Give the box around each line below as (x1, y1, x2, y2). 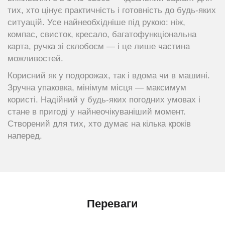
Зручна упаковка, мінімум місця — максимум (8, 83, 186, 92)
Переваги (87, 197, 138, 210)
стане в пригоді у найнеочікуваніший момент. (8, 107, 186, 117)
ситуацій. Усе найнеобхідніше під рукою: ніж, (8, 18, 185, 27)
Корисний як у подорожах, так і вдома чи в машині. (8, 71, 210, 80)
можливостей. (8, 54, 63, 63)
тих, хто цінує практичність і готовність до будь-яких (8, 6, 216, 15)
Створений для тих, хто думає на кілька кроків (8, 119, 191, 129)
